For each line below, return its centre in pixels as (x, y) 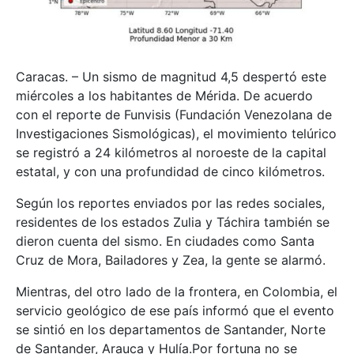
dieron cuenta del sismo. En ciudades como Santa (165, 241)
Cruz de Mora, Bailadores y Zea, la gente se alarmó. (171, 260)
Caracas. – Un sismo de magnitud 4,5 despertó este (171, 76)
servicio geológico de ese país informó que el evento (175, 310)
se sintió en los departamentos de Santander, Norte (171, 329)
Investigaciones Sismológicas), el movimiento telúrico (176, 133)
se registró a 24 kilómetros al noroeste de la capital (171, 152)
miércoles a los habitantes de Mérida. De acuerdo (164, 95)
